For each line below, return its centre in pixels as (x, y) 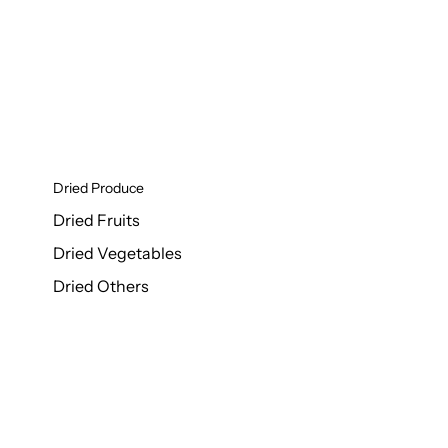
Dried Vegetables (117, 253)
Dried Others (100, 286)
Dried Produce (98, 188)
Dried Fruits (96, 220)
